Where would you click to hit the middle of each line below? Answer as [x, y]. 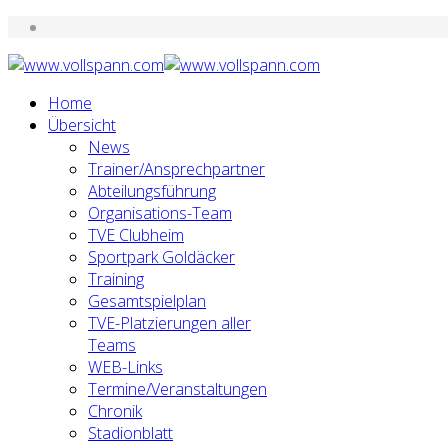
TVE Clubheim [136, 235]
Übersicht [82, 125]
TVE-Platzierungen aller [169, 323]
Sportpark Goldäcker [161, 257]
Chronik [115, 411]
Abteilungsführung [152, 191]
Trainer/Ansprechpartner [176, 169]
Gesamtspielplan [147, 301]
